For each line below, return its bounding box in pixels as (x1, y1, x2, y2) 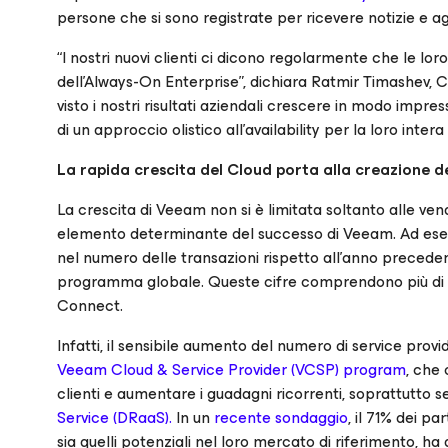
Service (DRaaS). (57, 404, 172, 431)
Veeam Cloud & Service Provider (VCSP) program (57, 356, 406, 383)
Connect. (57, 292, 123, 319)
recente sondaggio (214, 404, 348, 431)
